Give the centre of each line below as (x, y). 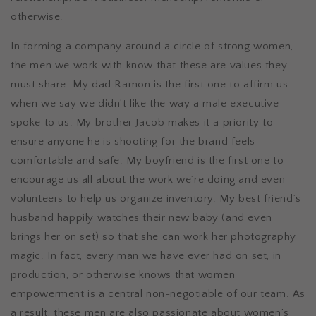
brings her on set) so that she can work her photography (154, 237)
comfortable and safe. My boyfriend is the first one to (147, 161)
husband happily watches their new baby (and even (141, 218)
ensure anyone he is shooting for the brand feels (133, 142)
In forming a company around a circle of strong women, (152, 47)
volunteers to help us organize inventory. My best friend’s (156, 199)
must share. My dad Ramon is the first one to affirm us (150, 85)
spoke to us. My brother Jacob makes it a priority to (142, 123)
